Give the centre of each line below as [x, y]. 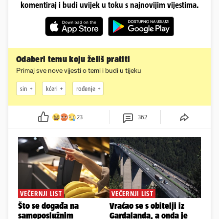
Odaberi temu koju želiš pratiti [73, 59]
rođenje [86, 88]
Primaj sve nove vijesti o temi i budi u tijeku [79, 71]
